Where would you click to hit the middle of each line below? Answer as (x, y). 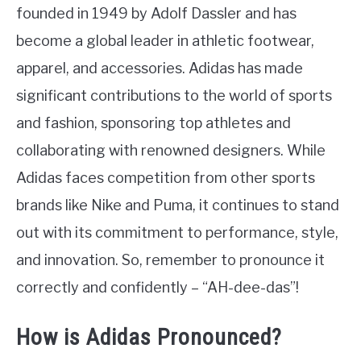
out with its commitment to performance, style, (177, 233)
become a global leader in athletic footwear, (165, 41)
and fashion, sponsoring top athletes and (154, 123)
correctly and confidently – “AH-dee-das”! (158, 288)
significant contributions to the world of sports (174, 96)
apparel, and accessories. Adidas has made (160, 68)
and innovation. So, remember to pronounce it (170, 260)
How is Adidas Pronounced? (149, 337)
